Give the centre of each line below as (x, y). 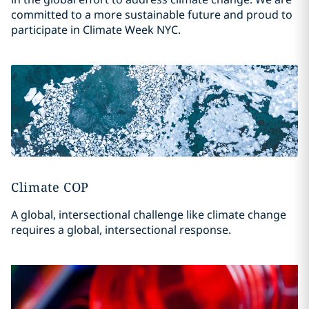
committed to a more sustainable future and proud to (151, 15)
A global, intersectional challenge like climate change (148, 215)
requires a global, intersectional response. (121, 230)
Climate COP (50, 187)
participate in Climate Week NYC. (96, 30)
